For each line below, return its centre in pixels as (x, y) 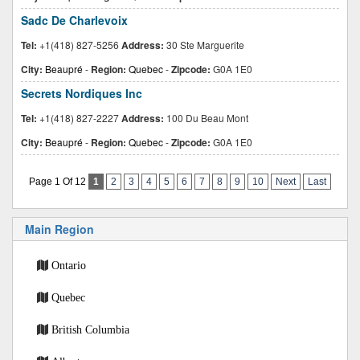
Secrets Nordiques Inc (82, 93)
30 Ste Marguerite (204, 45)
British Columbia (90, 329)
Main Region (59, 229)
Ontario (69, 265)
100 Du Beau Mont (206, 118)
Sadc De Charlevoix (74, 20)
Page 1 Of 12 (59, 182)
